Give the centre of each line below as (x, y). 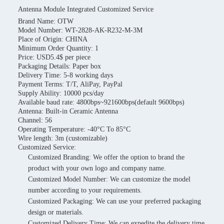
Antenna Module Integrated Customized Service (86, 9)
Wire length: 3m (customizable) (63, 138)
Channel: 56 (35, 120)
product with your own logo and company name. (97, 168)
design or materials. (56, 212)
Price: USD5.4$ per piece (54, 57)
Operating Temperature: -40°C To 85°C (74, 129)
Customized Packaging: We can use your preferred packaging (114, 201)
